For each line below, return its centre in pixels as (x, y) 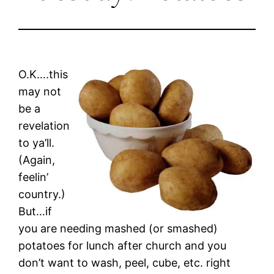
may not (40, 91)
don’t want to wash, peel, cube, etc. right (125, 262)
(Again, (37, 160)
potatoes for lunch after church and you (123, 245)
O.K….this (43, 74)
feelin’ (34, 177)
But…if (35, 211)
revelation (44, 125)
